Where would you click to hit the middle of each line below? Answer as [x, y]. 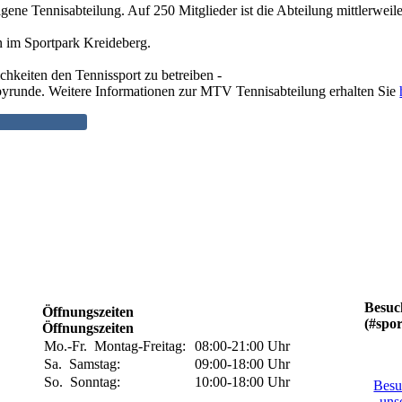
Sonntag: [99, 382]
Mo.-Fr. [70, 346]
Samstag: [99, 364]
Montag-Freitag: [144, 346]
